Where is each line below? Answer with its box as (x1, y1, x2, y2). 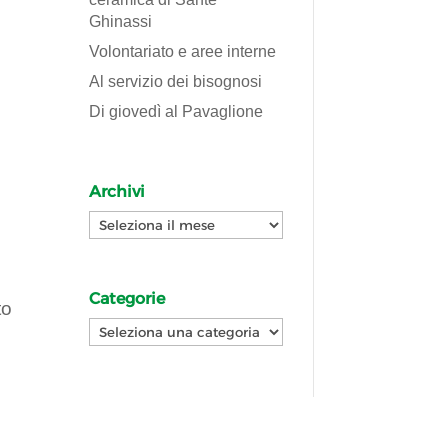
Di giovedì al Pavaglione (89, 102, 264, 120)
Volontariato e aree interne (89, 42, 277, 60)
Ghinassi (89, 12, 153, 30)
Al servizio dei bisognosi (89, 72, 263, 90)
